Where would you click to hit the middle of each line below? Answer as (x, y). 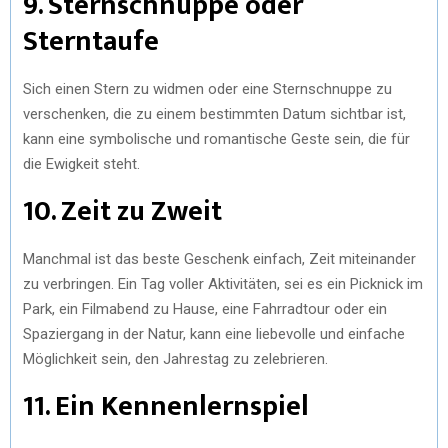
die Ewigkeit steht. (81, 163)
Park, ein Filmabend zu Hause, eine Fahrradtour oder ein (205, 308)
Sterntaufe (91, 41)
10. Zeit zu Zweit (122, 211)
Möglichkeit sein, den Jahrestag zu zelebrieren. (175, 358)
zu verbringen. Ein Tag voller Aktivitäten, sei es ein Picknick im (223, 283)
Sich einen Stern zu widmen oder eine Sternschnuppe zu (207, 88)
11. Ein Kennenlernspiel (166, 406)
